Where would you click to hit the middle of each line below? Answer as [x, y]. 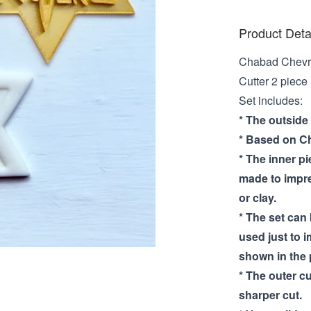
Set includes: [271, 100]
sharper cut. [270, 295]
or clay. [258, 197]
